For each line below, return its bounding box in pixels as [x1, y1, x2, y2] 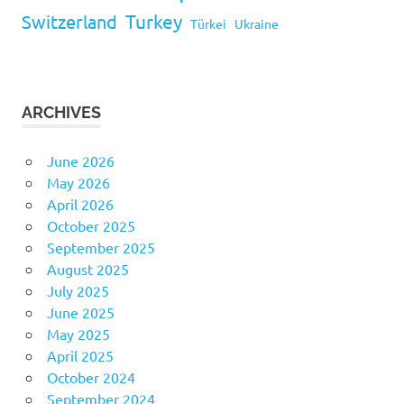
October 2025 [46, 216, 135, 234]
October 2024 [46, 367, 135, 386]
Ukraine [234, 14, 279, 32]
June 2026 [46, 151, 115, 170]
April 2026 [46, 194, 114, 213]
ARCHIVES [22, 102, 101, 122]
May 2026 [46, 172, 110, 191]
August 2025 [46, 259, 129, 278]
